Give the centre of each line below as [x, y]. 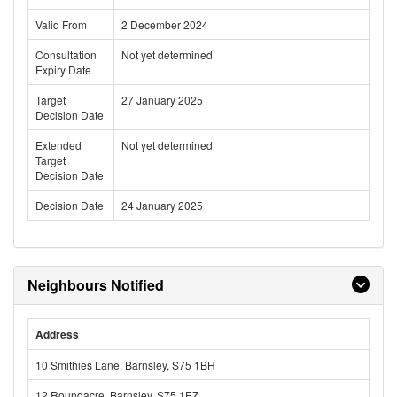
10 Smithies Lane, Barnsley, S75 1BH [125, 365]
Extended [58, 145]
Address [57, 334]
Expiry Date [63, 70]
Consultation [66, 54]
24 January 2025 [162, 205]
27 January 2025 [162, 100]
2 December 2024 [165, 24]
